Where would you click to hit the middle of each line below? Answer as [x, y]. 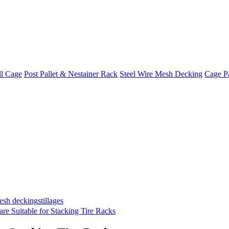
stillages [51, 201]
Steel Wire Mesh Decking [161, 74]
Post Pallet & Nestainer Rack [71, 74]
